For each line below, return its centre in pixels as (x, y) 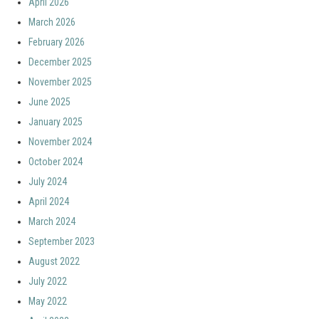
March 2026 (52, 22)
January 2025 (56, 122)
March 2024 (52, 221)
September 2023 (62, 241)
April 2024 (49, 202)
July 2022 (48, 281)
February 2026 (57, 42)
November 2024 (60, 142)
